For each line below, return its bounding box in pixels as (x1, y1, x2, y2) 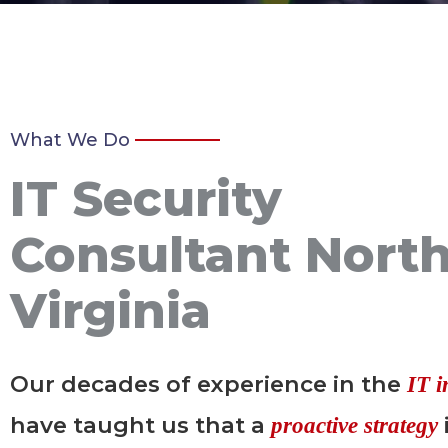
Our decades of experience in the (10, 370, 407, 399)
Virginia (10, 282, 211, 341)
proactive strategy (271, 413, 438, 439)
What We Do (10, 129, 130, 152)
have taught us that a (10, 411, 271, 440)
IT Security (10, 170, 282, 229)
